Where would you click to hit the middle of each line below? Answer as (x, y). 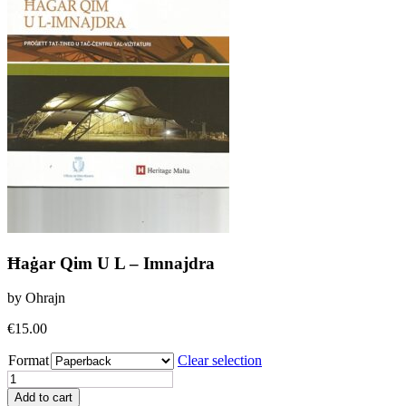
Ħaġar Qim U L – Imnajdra (111, 263)
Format (29, 361)
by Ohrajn (36, 298)
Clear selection (220, 361)
